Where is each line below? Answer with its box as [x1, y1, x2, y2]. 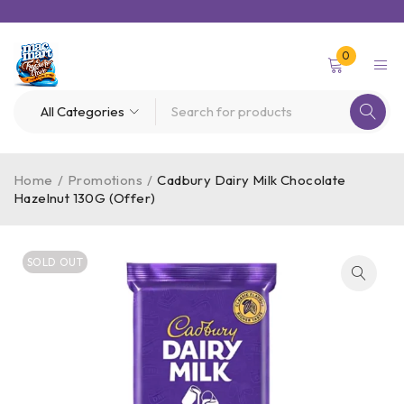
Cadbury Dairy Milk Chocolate [157, 171, 346, 188]
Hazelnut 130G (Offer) [14, 189, 156, 207]
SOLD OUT [27, 255, 84, 269]
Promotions [68, 171, 143, 188]
